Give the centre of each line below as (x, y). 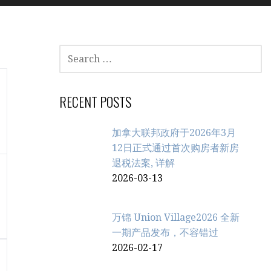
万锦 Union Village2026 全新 (176, 217)
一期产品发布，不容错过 (165, 233)
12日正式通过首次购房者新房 (176, 148)
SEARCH (73, 51)
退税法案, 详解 (144, 163)
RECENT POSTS (96, 102)
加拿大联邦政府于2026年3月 (174, 133)
